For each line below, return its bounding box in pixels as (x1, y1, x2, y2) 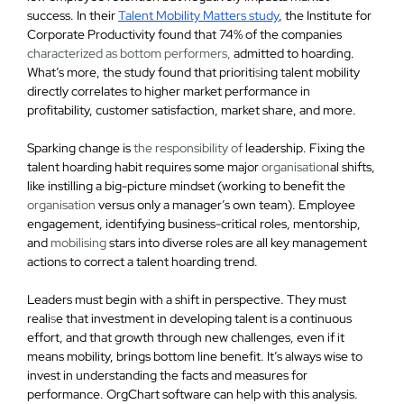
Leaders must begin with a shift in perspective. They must (26, 291, 346, 308)
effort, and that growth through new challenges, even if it (26, 329, 344, 345)
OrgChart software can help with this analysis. (106, 386, 358, 402)
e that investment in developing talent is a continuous (55, 310, 352, 326)
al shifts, (329, 159, 375, 175)
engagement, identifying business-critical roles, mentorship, (26, 216, 361, 232)
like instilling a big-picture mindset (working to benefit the (26, 178, 345, 194)
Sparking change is (26, 140, 133, 156)
